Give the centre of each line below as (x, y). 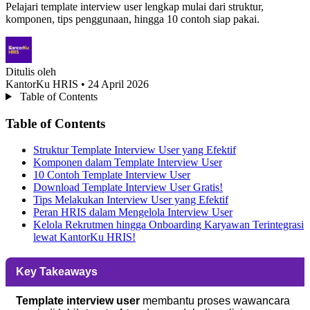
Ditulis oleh (31, 71)
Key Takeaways (57, 272)
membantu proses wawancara (215, 301)
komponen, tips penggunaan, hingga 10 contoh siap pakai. (133, 19)
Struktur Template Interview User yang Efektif (135, 150)
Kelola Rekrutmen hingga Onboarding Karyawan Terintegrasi (168, 225)
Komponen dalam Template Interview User (128, 163)
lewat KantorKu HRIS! (84, 237)
